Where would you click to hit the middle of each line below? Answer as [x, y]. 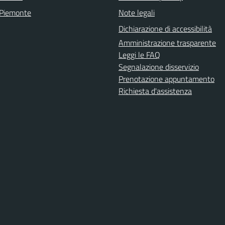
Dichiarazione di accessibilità [165, 29]
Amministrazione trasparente [167, 43]
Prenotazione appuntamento [166, 79]
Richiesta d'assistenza [155, 91]
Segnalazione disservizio [159, 67]
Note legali [137, 13]
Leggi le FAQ [139, 55]
